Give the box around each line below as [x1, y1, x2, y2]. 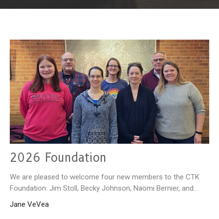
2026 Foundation [10, 150, 107, 165]
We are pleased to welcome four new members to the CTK [10, 172, 199, 181]
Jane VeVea [10, 199, 49, 209]
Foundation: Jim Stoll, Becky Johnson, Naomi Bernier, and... [10, 183, 198, 193]
